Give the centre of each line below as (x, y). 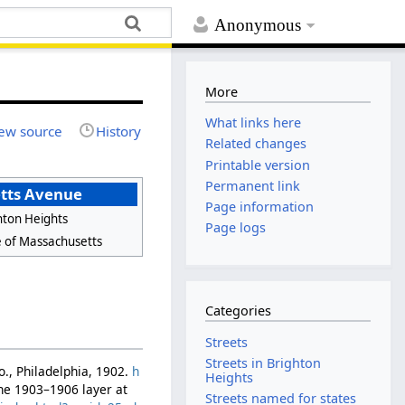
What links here (254, 123)
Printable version (258, 165)
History (119, 131)
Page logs (236, 228)
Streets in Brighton (264, 363)
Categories (239, 311)
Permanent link (253, 185)
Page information (260, 206)
